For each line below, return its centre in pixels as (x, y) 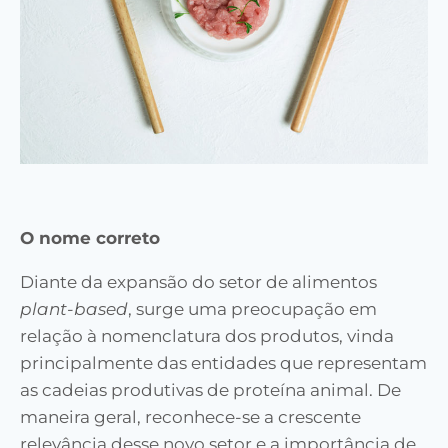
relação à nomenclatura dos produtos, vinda (207, 336)
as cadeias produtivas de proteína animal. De (210, 390)
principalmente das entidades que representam (223, 363)
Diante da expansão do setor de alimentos (198, 282)
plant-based (74, 309)
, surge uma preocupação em (252, 309)
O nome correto (90, 238)
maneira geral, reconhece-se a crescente (190, 417)
